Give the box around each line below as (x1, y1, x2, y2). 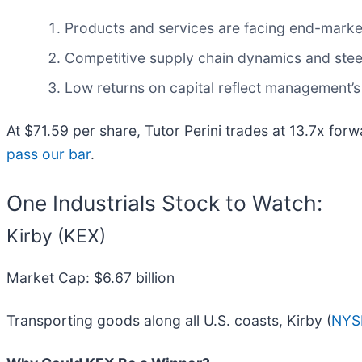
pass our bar (6, 145, 90, 162)
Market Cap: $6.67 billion (6, 268, 175, 286)
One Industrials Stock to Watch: (6, 189, 322, 216)
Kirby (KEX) (6, 224, 106, 247)
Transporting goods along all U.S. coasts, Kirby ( (6, 311, 331, 329)
